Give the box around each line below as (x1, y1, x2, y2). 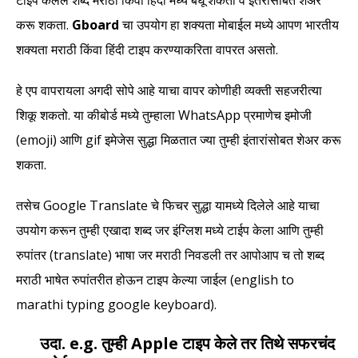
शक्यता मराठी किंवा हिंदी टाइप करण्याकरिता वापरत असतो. (16, 41, 278, 59)
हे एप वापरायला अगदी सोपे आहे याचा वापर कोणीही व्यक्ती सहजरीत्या (16, 82, 322, 100)
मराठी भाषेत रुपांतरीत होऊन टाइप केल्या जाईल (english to (16, 271, 294, 289)
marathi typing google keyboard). (16, 296, 217, 314)
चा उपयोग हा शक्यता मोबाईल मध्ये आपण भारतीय (119, 16, 339, 34)
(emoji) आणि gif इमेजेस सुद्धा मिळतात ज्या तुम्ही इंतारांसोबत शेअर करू (16, 131, 341, 149)
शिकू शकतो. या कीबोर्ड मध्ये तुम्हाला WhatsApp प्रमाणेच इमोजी (16, 106, 312, 125)
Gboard (72, 16, 119, 34)
